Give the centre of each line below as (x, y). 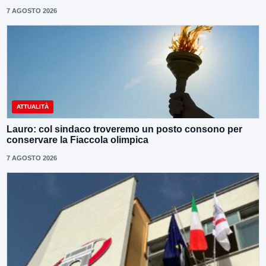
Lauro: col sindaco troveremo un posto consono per (124, 129)
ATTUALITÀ (33, 106)
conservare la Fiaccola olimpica (77, 140)
